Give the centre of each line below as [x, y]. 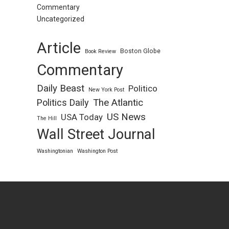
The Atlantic [118, 103]
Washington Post [97, 151]
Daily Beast [60, 88]
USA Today [82, 117]
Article [59, 48]
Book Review [100, 51]
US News [126, 117]
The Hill [47, 118]
